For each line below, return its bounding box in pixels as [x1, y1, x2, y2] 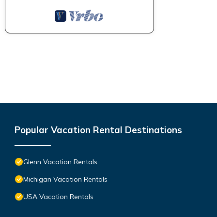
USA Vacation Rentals [23, 192, 93, 201]
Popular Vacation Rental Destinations [15, 124, 182, 136]
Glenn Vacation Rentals [23, 157, 97, 166]
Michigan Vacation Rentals [23, 174, 108, 184]
